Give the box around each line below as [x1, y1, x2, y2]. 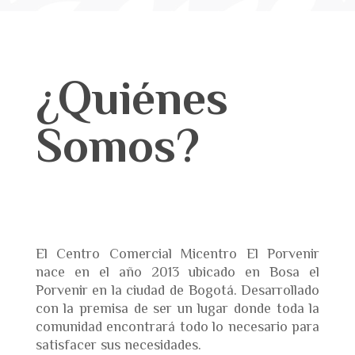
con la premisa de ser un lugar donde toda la [35, 300, 320, 316]
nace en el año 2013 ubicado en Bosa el [35, 263, 320, 280]
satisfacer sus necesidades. [35, 336, 201, 353]
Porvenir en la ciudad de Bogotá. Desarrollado [35, 281, 320, 298]
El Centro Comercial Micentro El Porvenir [35, 245, 320, 261]
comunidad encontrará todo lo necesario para [35, 318, 320, 334]
